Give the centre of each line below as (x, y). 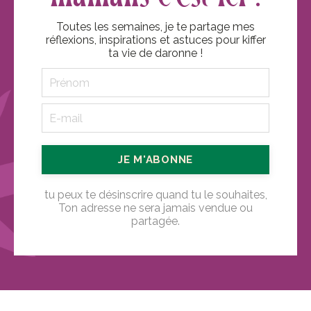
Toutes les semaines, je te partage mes (155, 27)
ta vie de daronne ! (155, 53)
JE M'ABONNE (155, 160)
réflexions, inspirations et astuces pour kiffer (155, 40)
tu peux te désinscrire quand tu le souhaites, (155, 195)
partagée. (155, 221)
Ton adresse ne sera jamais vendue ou (155, 208)
